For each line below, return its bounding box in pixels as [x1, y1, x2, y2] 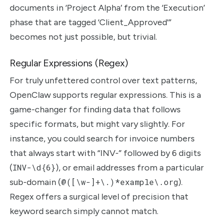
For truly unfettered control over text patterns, [10, 75, 197, 86]
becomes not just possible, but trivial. [10, 31, 157, 43]
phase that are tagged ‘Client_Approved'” [10, 17, 171, 28]
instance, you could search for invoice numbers [10, 133, 195, 144]
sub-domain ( [10, 177, 61, 188]
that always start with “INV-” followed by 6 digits [10, 148, 201, 159]
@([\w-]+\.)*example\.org [61, 177, 178, 187]
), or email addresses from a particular [56, 162, 204, 173]
